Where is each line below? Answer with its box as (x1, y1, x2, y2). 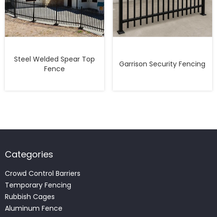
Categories (5, 148, 53, 160)
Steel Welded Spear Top (14, 54, 95, 64)
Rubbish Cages (5, 191, 55, 201)
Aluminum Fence (5, 203, 62, 213)
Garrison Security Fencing (119, 59, 206, 69)
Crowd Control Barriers (5, 168, 80, 178)
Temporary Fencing (5, 180, 71, 190)
